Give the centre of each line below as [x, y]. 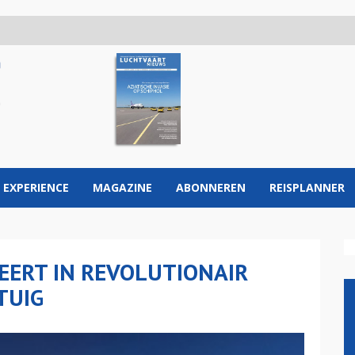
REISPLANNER [307, 187]
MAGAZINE [122, 187]
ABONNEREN [211, 187]
